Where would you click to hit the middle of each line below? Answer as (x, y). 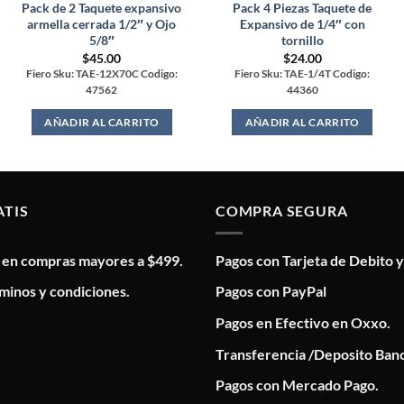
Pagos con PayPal (271, 291)
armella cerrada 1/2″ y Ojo (102, 24)
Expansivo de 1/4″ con (302, 24)
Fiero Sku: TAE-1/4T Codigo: (303, 73)
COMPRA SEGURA (282, 211)
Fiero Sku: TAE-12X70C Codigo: (101, 73)
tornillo (302, 41)
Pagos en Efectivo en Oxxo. (303, 322)
